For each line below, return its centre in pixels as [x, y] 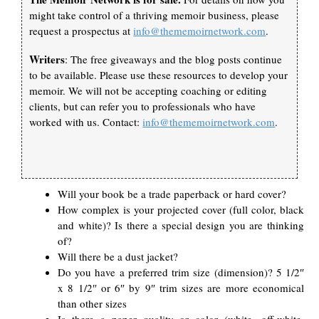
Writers [47, 59]
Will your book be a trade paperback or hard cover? [172, 194]
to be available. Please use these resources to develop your [159, 75]
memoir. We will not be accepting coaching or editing [148, 91]
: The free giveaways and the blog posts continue [174, 59]
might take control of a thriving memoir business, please [155, 15]
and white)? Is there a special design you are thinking [181, 225]
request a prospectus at [82, 31]
